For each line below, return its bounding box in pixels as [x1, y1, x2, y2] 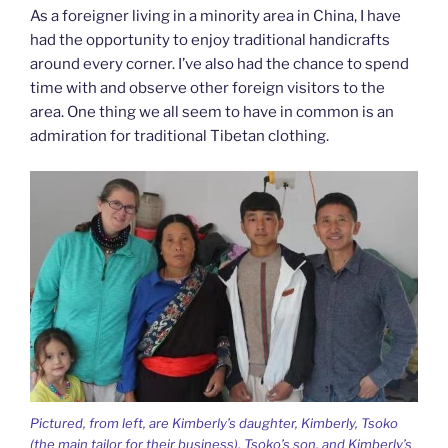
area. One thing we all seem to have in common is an [30, 103, 394, 122]
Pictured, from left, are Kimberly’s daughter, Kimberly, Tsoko [30, 414, 398, 431]
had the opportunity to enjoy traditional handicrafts [30, 31, 390, 50]
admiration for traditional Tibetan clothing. [30, 127, 329, 146]
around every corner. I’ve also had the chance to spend [30, 55, 409, 74]
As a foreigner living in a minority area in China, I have [30, 7, 401, 26]
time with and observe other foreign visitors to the [30, 79, 385, 98]
